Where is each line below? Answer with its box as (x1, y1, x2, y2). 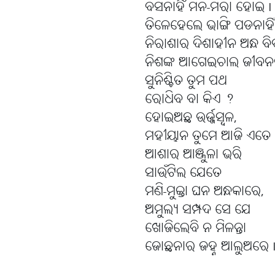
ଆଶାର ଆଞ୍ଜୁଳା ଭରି (145, 146, 242, 165)
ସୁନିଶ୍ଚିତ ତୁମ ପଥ (145, 72, 227, 91)
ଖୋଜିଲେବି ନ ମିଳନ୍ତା (145, 220, 246, 238)
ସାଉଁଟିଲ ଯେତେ (145, 165, 222, 183)
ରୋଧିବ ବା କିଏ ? (145, 91, 234, 109)
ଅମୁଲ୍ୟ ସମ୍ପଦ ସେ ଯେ (145, 201, 250, 220)
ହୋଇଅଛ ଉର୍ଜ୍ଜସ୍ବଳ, (145, 109, 237, 128)
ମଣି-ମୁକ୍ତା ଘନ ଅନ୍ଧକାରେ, (145, 183, 264, 201)
